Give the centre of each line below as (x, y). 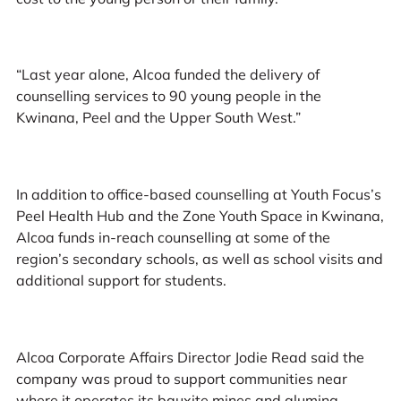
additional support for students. (121, 281)
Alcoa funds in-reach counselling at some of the (173, 238)
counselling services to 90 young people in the (168, 96)
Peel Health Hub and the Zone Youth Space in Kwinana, (200, 216)
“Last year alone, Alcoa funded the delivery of (167, 75)
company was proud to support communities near (181, 378)
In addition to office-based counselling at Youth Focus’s (198, 195)
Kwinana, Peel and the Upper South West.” (158, 118)
